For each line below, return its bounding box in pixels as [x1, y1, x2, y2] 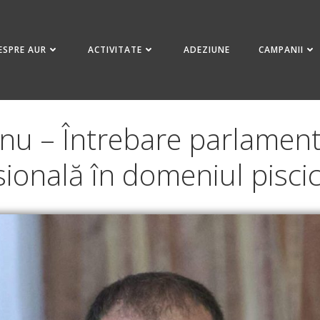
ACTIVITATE [88, 43, 143, 56]
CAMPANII [259, 43, 304, 56]
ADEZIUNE [184, 43, 231, 56]
